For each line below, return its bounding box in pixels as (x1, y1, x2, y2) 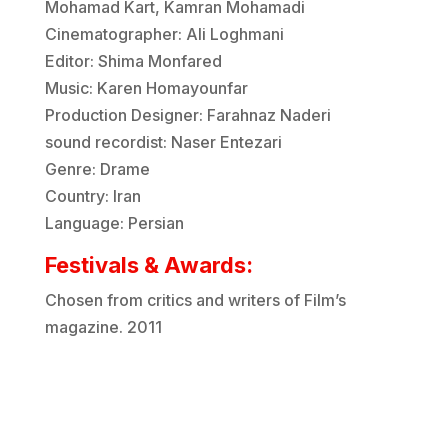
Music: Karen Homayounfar (44, 77, 248, 98)
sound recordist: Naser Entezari (44, 131, 282, 152)
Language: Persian (44, 212, 184, 233)
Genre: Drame (44, 158, 150, 179)
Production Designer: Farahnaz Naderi (44, 104, 331, 125)
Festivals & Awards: (44, 251, 253, 278)
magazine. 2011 (44, 316, 162, 337)
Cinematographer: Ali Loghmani (44, 23, 284, 44)
